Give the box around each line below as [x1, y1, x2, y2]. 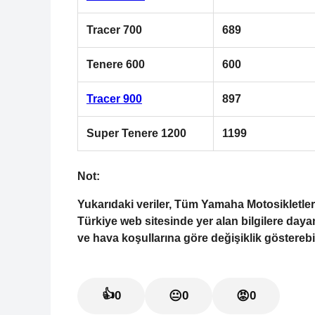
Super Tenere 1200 [86, 127, 186, 139]
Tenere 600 [86, 58, 145, 70]
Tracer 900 [86, 92, 142, 105]
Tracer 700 [86, 23, 142, 36]
